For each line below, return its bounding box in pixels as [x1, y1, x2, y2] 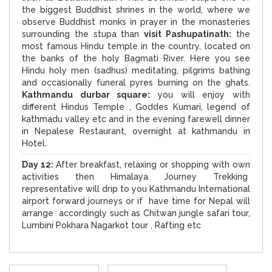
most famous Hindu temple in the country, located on [22, 41, 250, 51]
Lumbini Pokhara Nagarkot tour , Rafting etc [22, 220, 201, 230]
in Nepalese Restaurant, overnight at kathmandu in [22, 126, 250, 136]
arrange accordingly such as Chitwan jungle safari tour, [22, 208, 250, 218]
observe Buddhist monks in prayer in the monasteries [22, 16, 250, 27]
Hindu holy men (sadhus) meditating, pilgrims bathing [22, 65, 250, 75]
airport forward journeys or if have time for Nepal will [22, 195, 250, 206]
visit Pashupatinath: [144, 29, 231, 39]
